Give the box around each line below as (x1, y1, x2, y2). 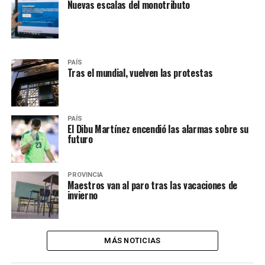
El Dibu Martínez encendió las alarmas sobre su (67, 121, 248, 136)
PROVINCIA (67, 170, 103, 179)
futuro (67, 131, 93, 146)
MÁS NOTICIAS (104, 235, 161, 245)
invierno (67, 188, 98, 202)
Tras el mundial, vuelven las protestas (67, 65, 213, 80)
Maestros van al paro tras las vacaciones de (67, 177, 237, 192)
